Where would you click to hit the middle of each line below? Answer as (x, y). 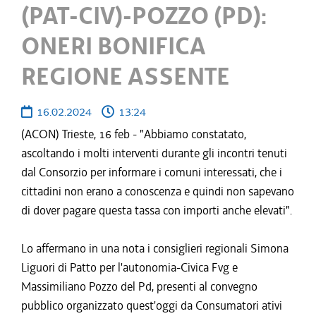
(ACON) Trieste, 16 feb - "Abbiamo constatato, (134, 134)
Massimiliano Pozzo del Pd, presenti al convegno (139, 286)
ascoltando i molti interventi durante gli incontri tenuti (154, 153)
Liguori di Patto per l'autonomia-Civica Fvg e (129, 267)
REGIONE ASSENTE (126, 77)
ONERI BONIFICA (114, 47)
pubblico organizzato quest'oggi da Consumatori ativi (152, 305)
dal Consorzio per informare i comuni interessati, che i (152, 172)
